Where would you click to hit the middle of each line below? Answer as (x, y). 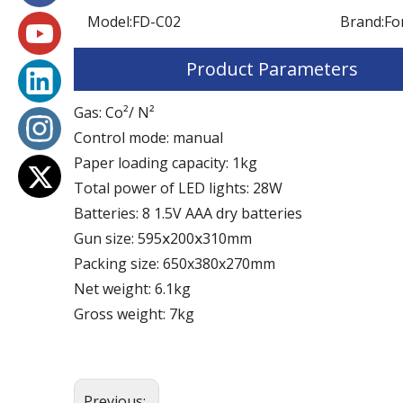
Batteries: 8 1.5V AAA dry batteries (188, 213)
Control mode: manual (148, 137)
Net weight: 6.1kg (132, 288)
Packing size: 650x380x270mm (175, 263)
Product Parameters (272, 68)
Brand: (362, 21)
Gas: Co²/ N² (114, 112)
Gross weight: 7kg (134, 313)
